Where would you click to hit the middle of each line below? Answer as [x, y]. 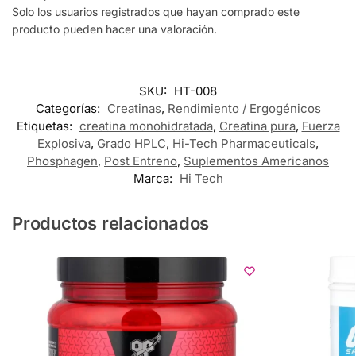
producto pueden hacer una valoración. [114, 29]
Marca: [154, 179]
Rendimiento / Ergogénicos [244, 109]
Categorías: [69, 109]
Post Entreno [141, 161]
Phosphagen [62, 161]
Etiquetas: [46, 126]
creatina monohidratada [146, 126]
